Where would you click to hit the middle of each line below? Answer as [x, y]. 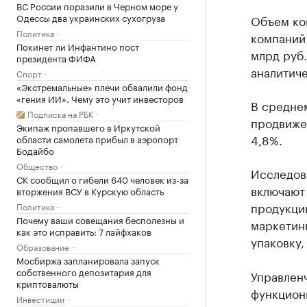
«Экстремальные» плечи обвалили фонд [102, 86]
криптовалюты [48, 283]
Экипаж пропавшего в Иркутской [88, 126]
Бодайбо [35, 150]
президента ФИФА [56, 57]
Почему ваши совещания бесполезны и [100, 219]
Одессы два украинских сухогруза [91, 17]
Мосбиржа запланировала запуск [88, 259]
